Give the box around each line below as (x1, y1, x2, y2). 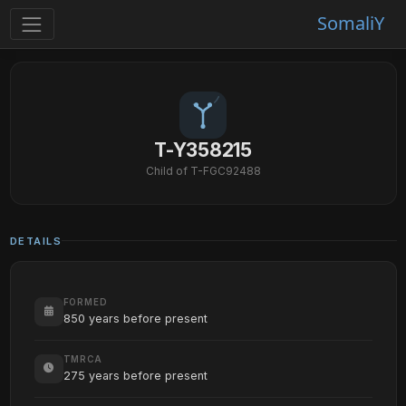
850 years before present (63, 311, 208, 325)
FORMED (63, 296, 108, 307)
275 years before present (63, 368, 208, 382)
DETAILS (9, 234, 62, 247)
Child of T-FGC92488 (145, 163, 261, 178)
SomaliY (316, 11, 384, 36)
